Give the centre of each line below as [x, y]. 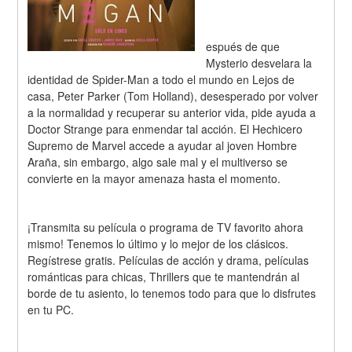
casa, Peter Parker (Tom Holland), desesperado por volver [173, 95]
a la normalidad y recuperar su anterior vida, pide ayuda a [172, 112]
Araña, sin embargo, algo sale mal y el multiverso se [158, 161]
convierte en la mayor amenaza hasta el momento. [154, 178]
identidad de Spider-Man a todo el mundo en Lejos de [161, 79]
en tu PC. [51, 310]
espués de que [243, 46]
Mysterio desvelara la [259, 62]
